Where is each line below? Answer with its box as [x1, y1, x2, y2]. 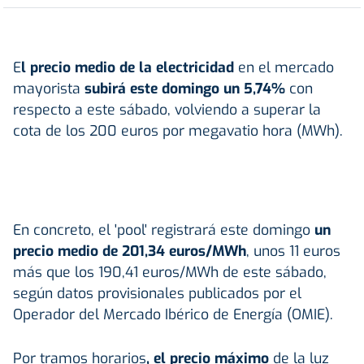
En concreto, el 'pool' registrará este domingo [13, 219, 310, 240]
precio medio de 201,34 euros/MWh [13, 240, 246, 261]
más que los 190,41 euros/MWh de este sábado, [13, 262, 327, 282]
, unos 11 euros [246, 240, 340, 261]
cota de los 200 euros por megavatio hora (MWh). [13, 120, 343, 141]
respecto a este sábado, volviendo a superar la [13, 99, 321, 119]
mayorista [13, 78, 80, 98]
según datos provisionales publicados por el [13, 283, 301, 303]
